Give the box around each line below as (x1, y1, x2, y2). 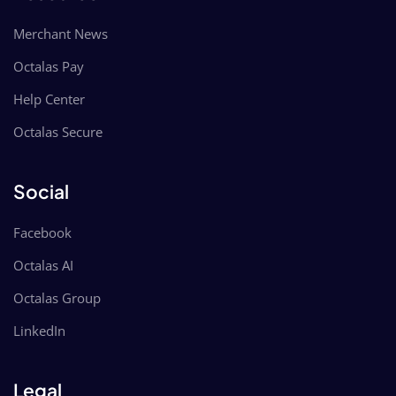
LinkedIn (13, 321, 65, 339)
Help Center (13, 89, 85, 108)
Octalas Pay (13, 57, 84, 75)
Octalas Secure (13, 122, 103, 141)
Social (13, 179, 69, 203)
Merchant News (13, 24, 108, 42)
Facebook (13, 223, 72, 241)
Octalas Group (13, 288, 101, 307)
